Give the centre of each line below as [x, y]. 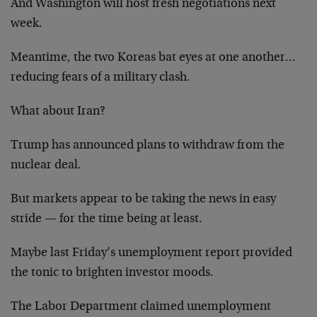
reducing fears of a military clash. [100, 77]
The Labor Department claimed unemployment [141, 307]
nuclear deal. [46, 165]
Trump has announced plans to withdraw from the [148, 145]
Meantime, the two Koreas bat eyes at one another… [153, 58]
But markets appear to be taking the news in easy [143, 199]
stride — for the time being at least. [106, 219]
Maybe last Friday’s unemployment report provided [151, 253]
